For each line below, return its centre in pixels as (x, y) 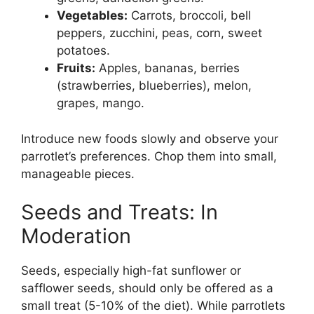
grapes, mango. (101, 103)
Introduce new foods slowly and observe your (150, 138)
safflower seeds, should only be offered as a (147, 288)
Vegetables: (92, 16)
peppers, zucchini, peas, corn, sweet (159, 33)
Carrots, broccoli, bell (189, 16)
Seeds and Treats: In (120, 212)
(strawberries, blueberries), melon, (154, 86)
